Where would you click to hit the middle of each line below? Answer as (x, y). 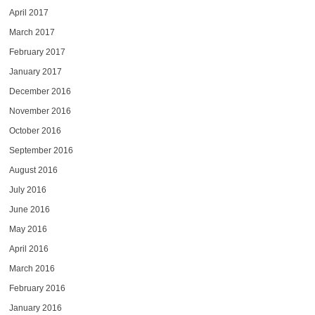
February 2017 (37, 52)
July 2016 (27, 189)
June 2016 (29, 209)
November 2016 (40, 111)
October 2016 (35, 130)
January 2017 (35, 71)
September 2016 (41, 150)
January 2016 (35, 308)
